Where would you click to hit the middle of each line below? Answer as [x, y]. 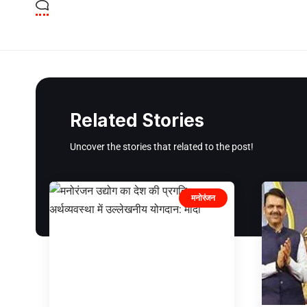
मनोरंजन [203, 197]
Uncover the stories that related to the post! [162, 146]
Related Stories [137, 120]
